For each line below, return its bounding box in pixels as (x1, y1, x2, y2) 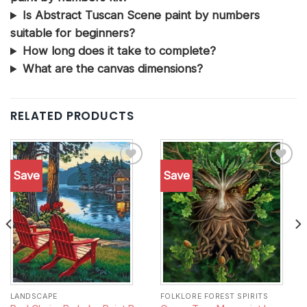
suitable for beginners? (10, 26, 135, 40)
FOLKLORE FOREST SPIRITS (160, 292, 269, 302)
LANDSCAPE (10, 292, 58, 302)
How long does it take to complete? (22, 44, 216, 58)
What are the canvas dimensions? (22, 62, 203, 76)
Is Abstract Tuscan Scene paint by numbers (22, 8, 260, 23)
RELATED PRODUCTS (10, 108, 134, 125)
